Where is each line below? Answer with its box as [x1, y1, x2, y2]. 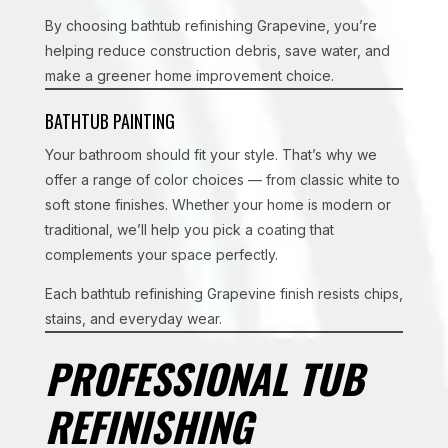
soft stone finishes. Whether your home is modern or [44, 196, 391, 213]
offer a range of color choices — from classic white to [44, 171, 400, 188]
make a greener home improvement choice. [44, 67, 334, 84]
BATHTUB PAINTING [44, 108, 179, 134]
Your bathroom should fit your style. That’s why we [44, 146, 377, 163]
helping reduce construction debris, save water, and [44, 42, 390, 59]
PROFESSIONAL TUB [44, 348, 364, 408]
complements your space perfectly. [44, 246, 278, 263]
